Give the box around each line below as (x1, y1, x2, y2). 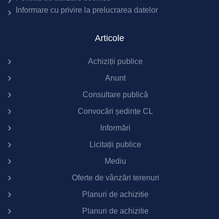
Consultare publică (83, 90, 148, 99)
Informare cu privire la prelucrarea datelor (16, 6, 158, 14)
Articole (95, 33, 124, 43)
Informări (100, 124, 131, 132)
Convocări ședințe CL (78, 107, 153, 115)
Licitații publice (89, 140, 141, 149)
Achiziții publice (88, 57, 143, 66)
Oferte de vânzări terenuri (71, 174, 159, 182)
